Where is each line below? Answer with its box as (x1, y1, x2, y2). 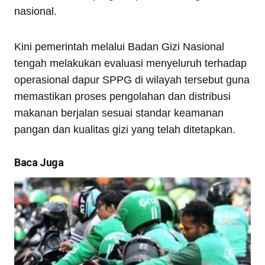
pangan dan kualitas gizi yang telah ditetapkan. (14, 124, 235, 135)
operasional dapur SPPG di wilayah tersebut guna (14, 74, 250, 86)
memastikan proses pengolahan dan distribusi (14, 91, 231, 102)
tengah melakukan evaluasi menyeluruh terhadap (14, 57, 247, 69)
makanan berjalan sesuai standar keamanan (14, 107, 224, 119)
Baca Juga (14, 156, 64, 169)
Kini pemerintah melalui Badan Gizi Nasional (14, 41, 224, 53)
